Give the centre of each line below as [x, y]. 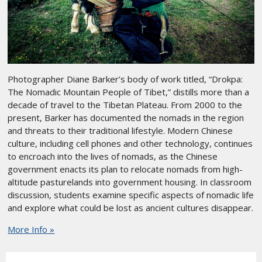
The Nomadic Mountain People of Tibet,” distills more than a [129, 92]
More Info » [31, 229]
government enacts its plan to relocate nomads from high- [125, 169]
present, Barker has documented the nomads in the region [126, 117]
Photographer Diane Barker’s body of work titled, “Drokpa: [125, 79]
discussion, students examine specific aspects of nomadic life [131, 194]
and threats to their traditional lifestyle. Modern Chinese [120, 130]
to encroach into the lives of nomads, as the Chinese [113, 156]
